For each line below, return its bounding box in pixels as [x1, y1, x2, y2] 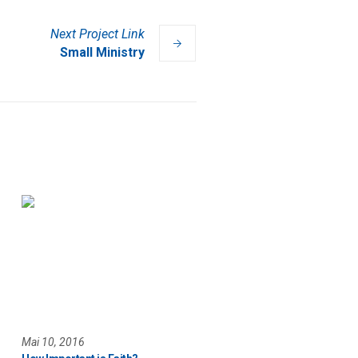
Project [76, 26, 121, 42]
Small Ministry [60, 45, 145, 61]
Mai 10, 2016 [22, 335, 85, 348]
